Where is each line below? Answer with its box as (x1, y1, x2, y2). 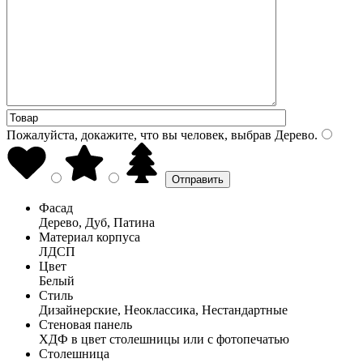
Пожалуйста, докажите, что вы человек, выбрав (6, 127, 271, 142)
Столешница (39, 346, 109, 361)
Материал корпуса (39, 229, 140, 244)
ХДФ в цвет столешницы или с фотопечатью (39, 331, 289, 346)
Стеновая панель (39, 317, 132, 331)
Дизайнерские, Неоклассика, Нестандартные (39, 302, 288, 317)
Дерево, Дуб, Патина (39, 215, 155, 229)
